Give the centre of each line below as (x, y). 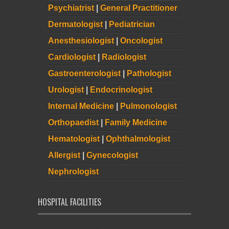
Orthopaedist (73, 122)
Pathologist (149, 73)
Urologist (66, 90)
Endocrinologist (121, 90)
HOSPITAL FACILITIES (70, 202)
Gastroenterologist (84, 73)
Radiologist (124, 57)
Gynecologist (112, 155)
